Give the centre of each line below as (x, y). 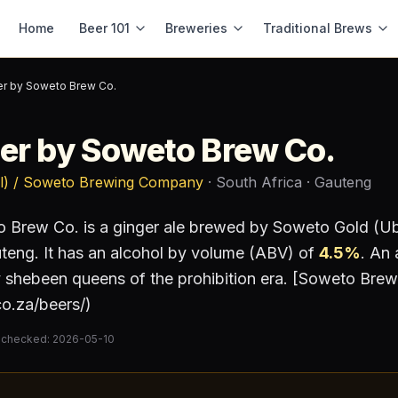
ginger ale (149, 227)
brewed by (229, 227)
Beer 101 (104, 28)
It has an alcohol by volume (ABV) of (179, 253)
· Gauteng (337, 182)
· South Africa (253, 182)
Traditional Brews (318, 28)
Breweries (196, 28)
